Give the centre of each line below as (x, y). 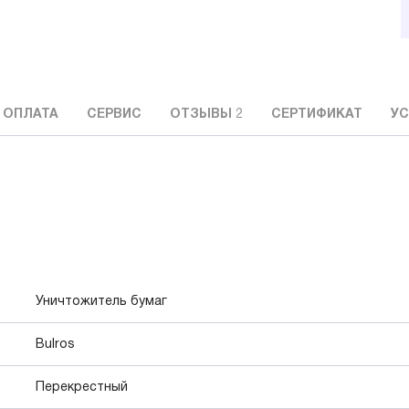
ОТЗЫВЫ (203, 115)
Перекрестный (82, 388)
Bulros (55, 345)
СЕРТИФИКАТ (317, 115)
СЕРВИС (114, 115)
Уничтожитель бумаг (101, 302)
